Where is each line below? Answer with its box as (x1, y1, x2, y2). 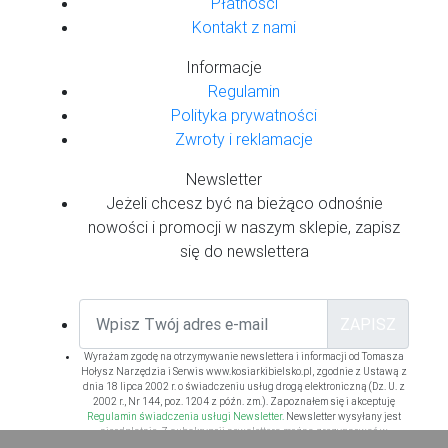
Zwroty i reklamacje (175, 129, 313, 149)
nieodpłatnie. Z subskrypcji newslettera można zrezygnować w (100, 425, 388, 438)
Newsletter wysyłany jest (284, 410, 401, 423)
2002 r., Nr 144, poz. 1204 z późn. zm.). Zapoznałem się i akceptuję (93, 395, 395, 408)
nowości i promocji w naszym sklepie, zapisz (88, 217, 400, 237)
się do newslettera (179, 241, 309, 261)
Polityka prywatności (171, 105, 317, 125)
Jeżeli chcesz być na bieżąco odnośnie (105, 193, 383, 213)
